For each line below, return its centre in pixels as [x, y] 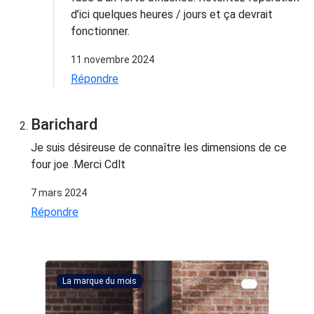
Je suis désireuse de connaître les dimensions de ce [159, 147]
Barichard [64, 124]
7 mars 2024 [59, 192]
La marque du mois [99, 281]
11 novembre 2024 [112, 59]
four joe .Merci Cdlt [78, 164]
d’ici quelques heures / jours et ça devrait [172, 14]
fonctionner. [100, 31]
